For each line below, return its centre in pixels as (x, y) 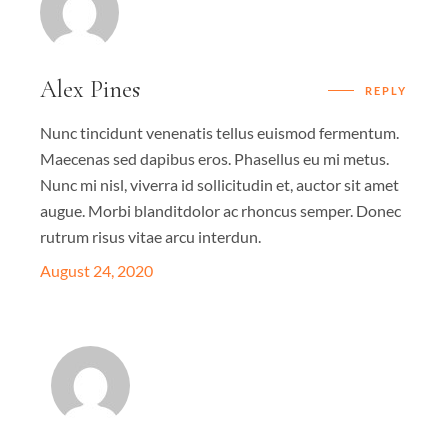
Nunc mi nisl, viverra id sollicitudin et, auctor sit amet (220, 185)
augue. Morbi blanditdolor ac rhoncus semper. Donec (221, 211)
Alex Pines (90, 90)
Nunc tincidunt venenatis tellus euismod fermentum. (220, 133)
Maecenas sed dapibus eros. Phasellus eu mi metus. (215, 159)
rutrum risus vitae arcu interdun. (151, 237)
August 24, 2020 (97, 271)
